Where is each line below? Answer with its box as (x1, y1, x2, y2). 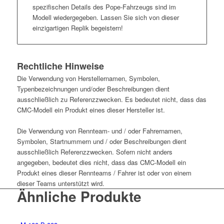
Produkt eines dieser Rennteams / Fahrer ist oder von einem (16, 167, 191, 177)
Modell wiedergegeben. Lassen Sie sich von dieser (32, 12, 179, 22)
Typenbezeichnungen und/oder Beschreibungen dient (16, 83, 169, 93)
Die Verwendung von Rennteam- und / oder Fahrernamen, (16, 125, 182, 135)
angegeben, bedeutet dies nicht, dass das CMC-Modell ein (16, 157, 186, 167)
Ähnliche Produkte (16, 185, 141, 206)
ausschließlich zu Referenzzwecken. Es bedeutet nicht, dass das (16, 94, 206, 104)
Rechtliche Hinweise (16, 59, 104, 72)
